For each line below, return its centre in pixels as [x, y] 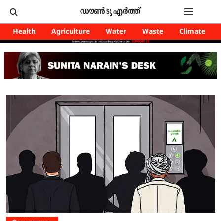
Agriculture [71, 32]
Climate [192, 32]
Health [24, 32]
